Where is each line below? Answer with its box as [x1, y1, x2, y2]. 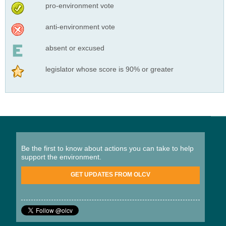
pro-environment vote [45, 1, 114, 10]
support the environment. [21, 152, 101, 161]
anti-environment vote [45, 22, 115, 31]
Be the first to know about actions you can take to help [21, 144, 194, 152]
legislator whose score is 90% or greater [45, 65, 174, 73]
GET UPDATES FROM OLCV [71, 171, 150, 178]
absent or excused [45, 43, 104, 52]
